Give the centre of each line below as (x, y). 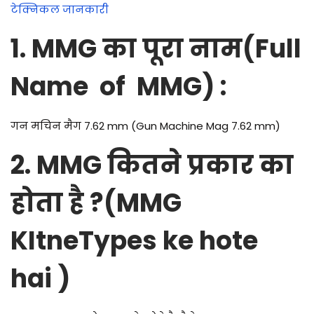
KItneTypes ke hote (134, 241)
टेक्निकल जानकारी (60, 10)
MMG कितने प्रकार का (165, 165)
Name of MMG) (112, 87)
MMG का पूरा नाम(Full (166, 49)
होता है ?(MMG (96, 203)
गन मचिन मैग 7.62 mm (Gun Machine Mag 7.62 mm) (145, 126)
